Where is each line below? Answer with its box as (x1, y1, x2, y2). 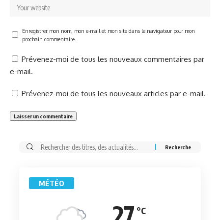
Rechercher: (33, 142, 72, 152)
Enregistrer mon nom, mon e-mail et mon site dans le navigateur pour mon (22, 27, 195, 34)
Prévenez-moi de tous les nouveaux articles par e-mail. (22, 88, 206, 98)
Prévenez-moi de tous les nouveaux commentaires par (22, 54, 204, 64)
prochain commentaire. (22, 35, 76, 42)
